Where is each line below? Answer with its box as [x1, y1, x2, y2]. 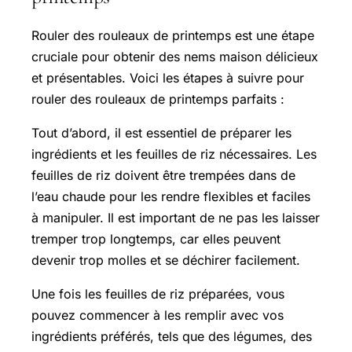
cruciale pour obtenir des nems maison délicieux [31, 49, 318, 65]
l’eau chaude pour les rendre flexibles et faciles [31, 189, 310, 205]
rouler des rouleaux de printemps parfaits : [31, 91, 284, 108]
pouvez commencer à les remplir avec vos [31, 307, 284, 324]
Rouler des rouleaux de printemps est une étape [31, 27, 314, 44]
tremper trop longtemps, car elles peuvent [31, 231, 280, 247]
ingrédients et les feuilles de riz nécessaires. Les [31, 146, 317, 163]
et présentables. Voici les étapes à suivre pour [31, 70, 304, 86]
